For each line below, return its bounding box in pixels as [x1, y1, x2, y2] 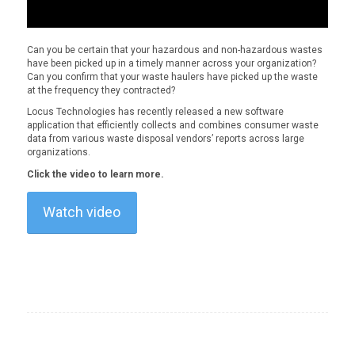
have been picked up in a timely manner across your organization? [26, 58, 316, 70]
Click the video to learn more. [26, 168, 164, 180]
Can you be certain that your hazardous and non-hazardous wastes [26, 44, 323, 56]
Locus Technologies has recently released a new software [26, 106, 284, 118]
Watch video [43, 203, 121, 220]
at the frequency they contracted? [26, 85, 175, 97]
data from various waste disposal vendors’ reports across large [26, 133, 304, 145]
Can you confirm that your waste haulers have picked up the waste [26, 71, 318, 83]
